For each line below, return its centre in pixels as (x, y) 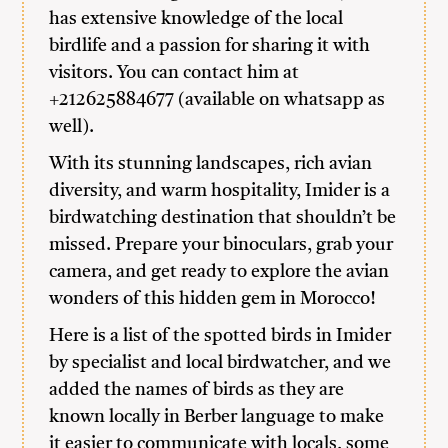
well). (72, 127)
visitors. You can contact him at (174, 73)
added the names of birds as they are (197, 390)
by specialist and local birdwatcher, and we (220, 363)
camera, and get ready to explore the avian (219, 272)
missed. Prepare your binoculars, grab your (221, 245)
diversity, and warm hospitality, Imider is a (220, 191)
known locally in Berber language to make (217, 417)
